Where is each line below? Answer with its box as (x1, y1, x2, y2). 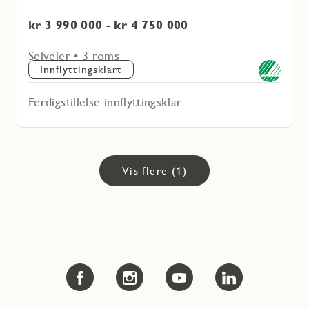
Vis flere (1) (121, 163, 188, 177)
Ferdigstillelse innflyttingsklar (28, 94, 182, 109)
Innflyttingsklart (40, 62, 123, 76)
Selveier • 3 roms (28, 48, 120, 63)
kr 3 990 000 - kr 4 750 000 (28, 17, 188, 32)
